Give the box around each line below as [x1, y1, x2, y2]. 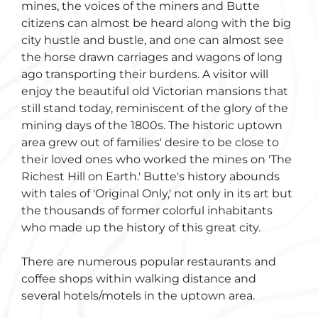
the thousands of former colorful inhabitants [21, 204, 273, 218]
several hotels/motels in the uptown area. [21, 289, 255, 303]
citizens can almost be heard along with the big [21, 16, 291, 31]
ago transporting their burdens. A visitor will [21, 67, 268, 82]
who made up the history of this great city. [21, 221, 261, 235]
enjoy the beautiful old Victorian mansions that [21, 84, 288, 99]
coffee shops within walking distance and [21, 272, 256, 286]
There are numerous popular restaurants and [21, 255, 276, 269]
